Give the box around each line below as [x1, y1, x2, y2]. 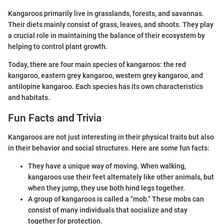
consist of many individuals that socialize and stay [28, 206, 187, 214]
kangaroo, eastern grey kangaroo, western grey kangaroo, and [8, 71, 203, 79]
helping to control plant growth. [8, 42, 107, 50]
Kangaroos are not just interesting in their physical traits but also [8, 133, 214, 141]
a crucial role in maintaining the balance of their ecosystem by [8, 31, 205, 39]
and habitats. [8, 93, 50, 101]
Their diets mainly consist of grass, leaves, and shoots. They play [8, 20, 213, 28]
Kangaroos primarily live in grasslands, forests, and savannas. [8, 9, 204, 17]
